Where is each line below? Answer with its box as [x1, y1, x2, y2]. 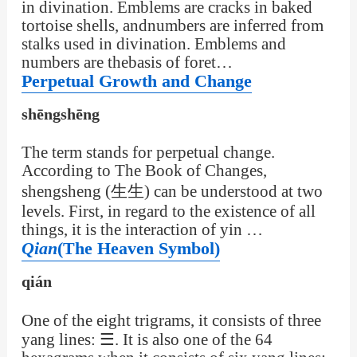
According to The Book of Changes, [21, 162, 267, 180]
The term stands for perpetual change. [21, 143, 275, 162]
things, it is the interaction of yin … [21, 221, 263, 239]
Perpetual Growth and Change [21, 71, 252, 91]
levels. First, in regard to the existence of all [21, 202, 316, 221]
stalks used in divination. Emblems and [21, 34, 286, 53]
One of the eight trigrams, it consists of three [21, 311, 321, 329]
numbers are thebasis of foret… [21, 53, 233, 71]
